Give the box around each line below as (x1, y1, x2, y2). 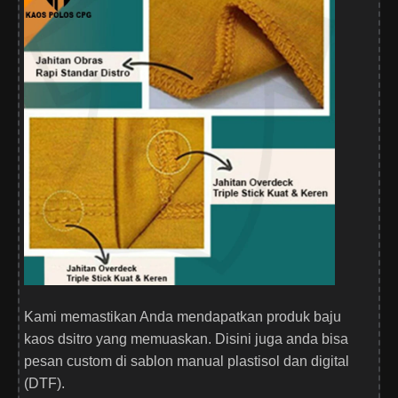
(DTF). (24, 376, 65, 392)
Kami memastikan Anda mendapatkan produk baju (24, 309, 341, 325)
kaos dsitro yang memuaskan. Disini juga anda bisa (24, 331, 348, 347)
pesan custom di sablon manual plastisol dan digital (24, 354, 349, 370)
